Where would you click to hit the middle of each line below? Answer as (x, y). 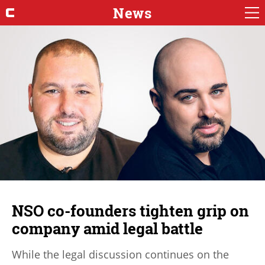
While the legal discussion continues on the (120, 254)
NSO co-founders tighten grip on (130, 210)
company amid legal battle (107, 228)
